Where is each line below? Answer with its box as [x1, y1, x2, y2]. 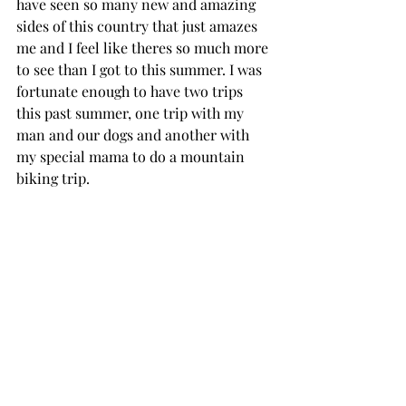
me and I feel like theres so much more [16, 38, 272, 57]
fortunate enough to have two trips [16, 82, 246, 101]
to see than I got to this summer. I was [16, 60, 266, 79]
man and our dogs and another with [16, 125, 253, 144]
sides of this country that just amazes [16, 16, 261, 35]
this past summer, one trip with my [16, 103, 247, 122]
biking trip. [16, 169, 90, 188]
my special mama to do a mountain [16, 147, 248, 166]
